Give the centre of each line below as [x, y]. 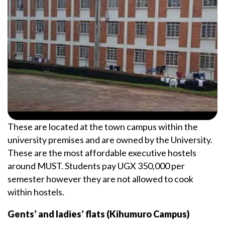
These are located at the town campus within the [103, 126]
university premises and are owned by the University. [110, 139]
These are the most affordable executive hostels [102, 152]
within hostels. [36, 192]
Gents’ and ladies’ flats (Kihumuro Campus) [105, 214]
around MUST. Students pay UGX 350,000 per [96, 165]
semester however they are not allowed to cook [100, 179]
